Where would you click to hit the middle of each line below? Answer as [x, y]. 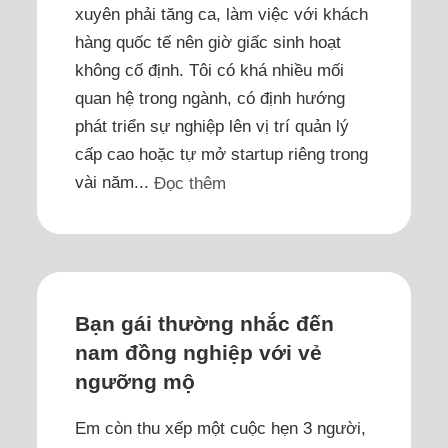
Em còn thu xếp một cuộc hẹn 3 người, [220, 427]
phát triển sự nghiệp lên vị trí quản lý [211, 125]
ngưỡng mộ [134, 382]
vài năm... [114, 181]
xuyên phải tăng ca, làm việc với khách [221, 13]
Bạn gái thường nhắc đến [204, 324]
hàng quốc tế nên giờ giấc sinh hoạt [207, 41]
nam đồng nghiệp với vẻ [198, 353]
